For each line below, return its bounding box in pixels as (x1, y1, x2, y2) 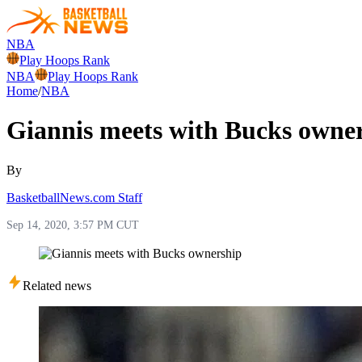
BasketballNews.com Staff (6, 190, 142, 204)
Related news (23, 278, 91, 293)
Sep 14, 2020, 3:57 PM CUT (6, 218, 139, 231)
